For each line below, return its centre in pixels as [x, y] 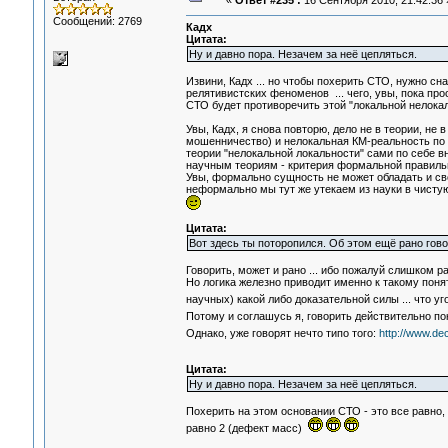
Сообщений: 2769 [97, 21]
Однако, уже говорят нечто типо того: [282, 333]
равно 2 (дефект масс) [246, 428]
